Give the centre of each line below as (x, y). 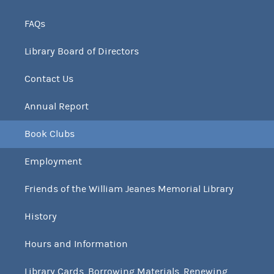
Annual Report (57, 106)
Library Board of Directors (82, 51)
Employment (54, 161)
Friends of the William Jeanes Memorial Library (129, 189)
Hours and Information (76, 244)
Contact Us (49, 79)
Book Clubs (50, 134)
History (41, 216)
